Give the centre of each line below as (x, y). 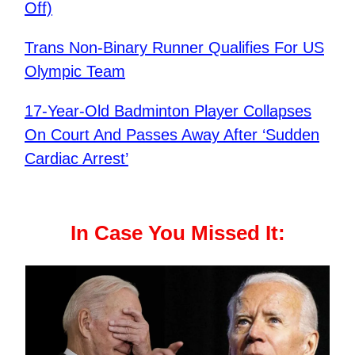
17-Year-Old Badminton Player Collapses (168, 111)
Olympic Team (75, 71)
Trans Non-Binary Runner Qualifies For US (174, 47)
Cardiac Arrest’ (76, 158)
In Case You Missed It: (177, 233)
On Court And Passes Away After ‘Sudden (172, 134)
